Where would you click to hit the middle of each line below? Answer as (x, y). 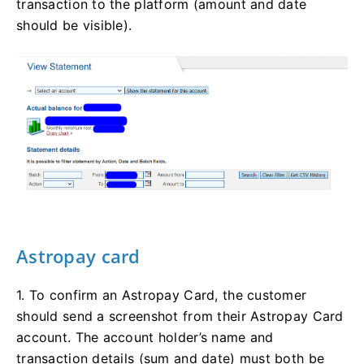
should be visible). (74, 25)
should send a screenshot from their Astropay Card (180, 316)
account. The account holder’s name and (145, 338)
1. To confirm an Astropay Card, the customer (162, 295)
